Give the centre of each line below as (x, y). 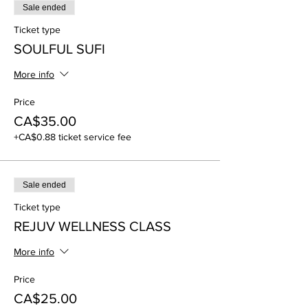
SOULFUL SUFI (59, 49)
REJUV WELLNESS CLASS (92, 226)
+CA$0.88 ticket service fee (73, 137)
